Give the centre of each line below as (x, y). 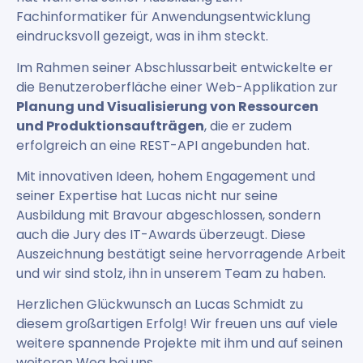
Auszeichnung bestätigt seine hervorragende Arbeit (181, 254)
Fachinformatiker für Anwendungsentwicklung (163, 17)
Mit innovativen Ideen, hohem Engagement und (166, 176)
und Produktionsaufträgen (110, 126)
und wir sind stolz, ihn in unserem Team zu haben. (171, 273)
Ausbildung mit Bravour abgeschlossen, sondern (169, 215)
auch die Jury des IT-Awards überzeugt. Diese (161, 234)
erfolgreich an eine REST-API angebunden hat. (163, 145)
